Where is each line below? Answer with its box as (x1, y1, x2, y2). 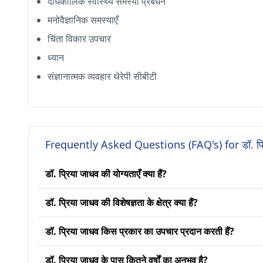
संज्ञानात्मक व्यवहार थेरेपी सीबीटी (48, 70, 157, 83)
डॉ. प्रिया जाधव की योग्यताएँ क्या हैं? (45, 167, 167, 180)
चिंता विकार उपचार (48, 32, 111, 45)
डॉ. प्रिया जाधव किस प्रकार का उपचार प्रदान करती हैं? (45, 225, 234, 238)
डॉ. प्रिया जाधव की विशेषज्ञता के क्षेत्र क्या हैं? (45, 196, 198, 209)
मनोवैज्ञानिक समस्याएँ (48, 14, 118, 26)
